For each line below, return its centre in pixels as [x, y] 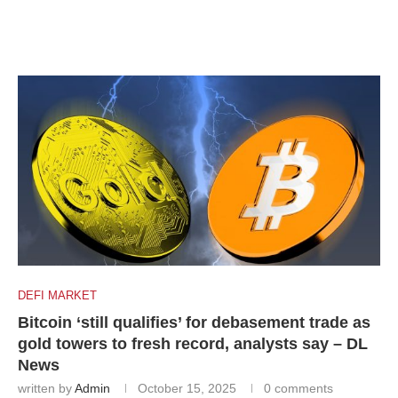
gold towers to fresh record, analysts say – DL [193, 344]
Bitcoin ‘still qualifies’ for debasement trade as [194, 323]
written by [46, 389]
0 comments [298, 389]
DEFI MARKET [57, 296]
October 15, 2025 [187, 389]
